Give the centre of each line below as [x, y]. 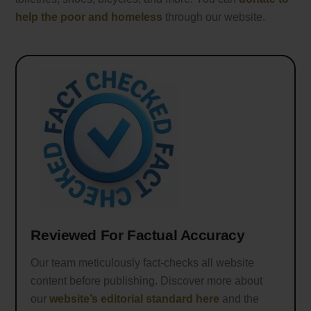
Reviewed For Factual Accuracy [138, 235]
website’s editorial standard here [135, 299]
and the [239, 299]
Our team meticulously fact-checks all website [143, 263]
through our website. [214, 17]
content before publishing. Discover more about [147, 281]
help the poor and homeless [89, 17]
